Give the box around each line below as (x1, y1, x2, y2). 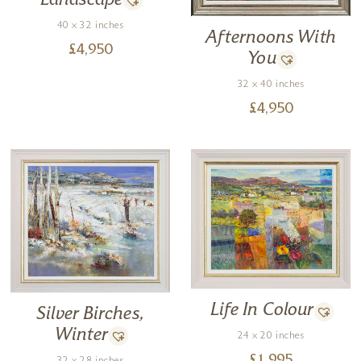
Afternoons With (205, 29, 336, 47)
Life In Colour (210, 302, 314, 320)
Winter (55, 327, 108, 345)
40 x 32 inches (56, 20, 124, 31)
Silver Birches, (36, 306, 144, 324)
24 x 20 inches (237, 331, 305, 342)
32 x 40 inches (237, 79, 305, 90)
